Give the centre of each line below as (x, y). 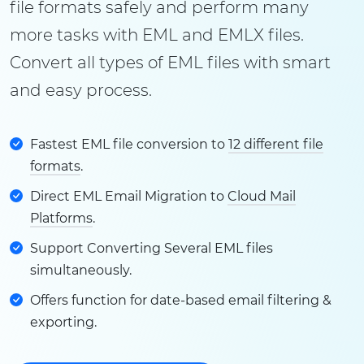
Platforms (61, 218)
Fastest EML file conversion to (129, 144)
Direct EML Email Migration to (129, 196)
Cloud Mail (262, 196)
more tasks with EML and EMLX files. (157, 35)
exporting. (63, 322)
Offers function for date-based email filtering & (181, 300)
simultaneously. (81, 270)
